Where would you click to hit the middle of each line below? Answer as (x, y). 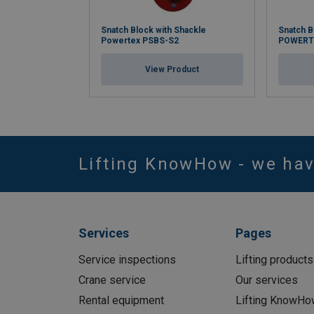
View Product (172, 70)
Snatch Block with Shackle (153, 30)
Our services (266, 280)
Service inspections (127, 260)
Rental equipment (121, 301)
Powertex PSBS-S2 (140, 41)
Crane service (112, 280)
